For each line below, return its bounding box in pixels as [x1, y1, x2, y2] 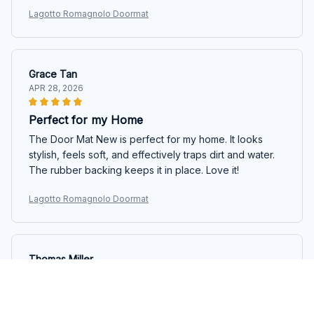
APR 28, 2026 [29, 82, 83, 93]
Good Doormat [29, 297, 108, 312]
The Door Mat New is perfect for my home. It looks [29, 132, 263, 145]
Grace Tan [29, 67, 77, 80]
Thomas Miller [29, 252, 93, 265]
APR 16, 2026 [29, 267, 82, 278]
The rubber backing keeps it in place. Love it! [29, 163, 239, 176]
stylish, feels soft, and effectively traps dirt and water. [29, 148, 275, 161]
